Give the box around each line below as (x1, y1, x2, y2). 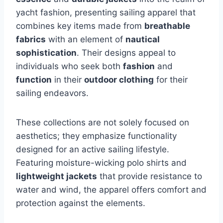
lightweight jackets (16, 171, 97, 181)
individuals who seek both (16, 61, 123, 71)
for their (154, 74, 188, 85)
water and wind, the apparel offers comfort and (16, 184, 207, 195)
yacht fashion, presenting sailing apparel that (16, 7, 196, 17)
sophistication (16, 47, 77, 58)
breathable (144, 20, 190, 31)
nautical (125, 34, 160, 44)
